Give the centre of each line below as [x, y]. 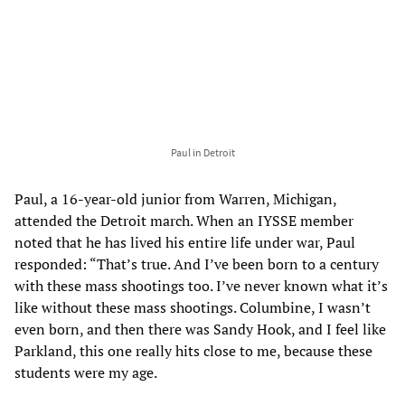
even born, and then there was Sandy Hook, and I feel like [200, 329]
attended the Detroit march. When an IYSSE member [184, 220]
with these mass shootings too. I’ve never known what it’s [201, 285]
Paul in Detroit [202, 152]
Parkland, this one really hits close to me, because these [193, 350]
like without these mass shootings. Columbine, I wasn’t [193, 307]
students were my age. [86, 372]
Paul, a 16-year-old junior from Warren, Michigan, [175, 198]
